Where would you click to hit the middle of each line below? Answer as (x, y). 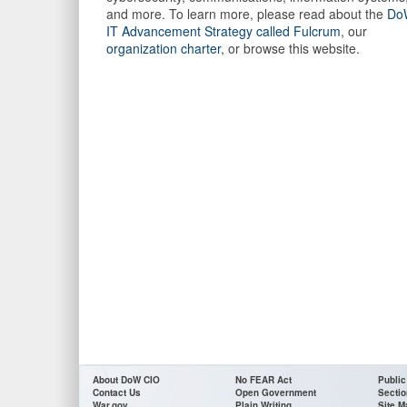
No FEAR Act (263, 380)
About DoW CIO (126, 380)
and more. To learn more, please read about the (247, 14)
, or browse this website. (290, 49)
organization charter (164, 49)
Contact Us (117, 393)
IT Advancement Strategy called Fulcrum (223, 31)
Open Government (276, 393)
